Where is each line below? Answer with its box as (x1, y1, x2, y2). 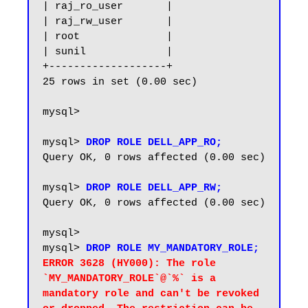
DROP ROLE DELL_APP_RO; (86, 137, 222, 148)
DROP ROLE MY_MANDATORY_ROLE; (86, 243, 259, 254)
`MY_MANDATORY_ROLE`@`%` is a (43, 273, 216, 285)
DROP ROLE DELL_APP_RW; (86, 182, 222, 194)
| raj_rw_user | (43, 16, 173, 27)
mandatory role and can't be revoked (43, 288, 259, 300)
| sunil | (43, 46, 173, 58)
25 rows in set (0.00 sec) (43, 76, 197, 88)
